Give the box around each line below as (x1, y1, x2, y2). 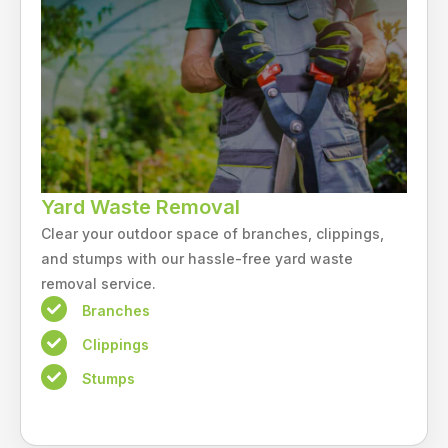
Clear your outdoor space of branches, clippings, (41, 224, 384, 242)
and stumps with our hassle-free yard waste (41, 249, 353, 267)
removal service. (41, 274, 156, 292)
